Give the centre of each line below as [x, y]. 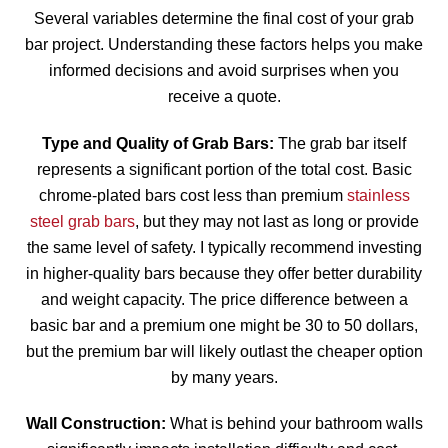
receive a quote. [224, 96]
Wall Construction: [95, 424]
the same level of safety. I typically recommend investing [224, 247]
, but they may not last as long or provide [276, 221]
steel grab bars [82, 221]
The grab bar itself [340, 143]
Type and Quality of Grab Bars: [158, 143]
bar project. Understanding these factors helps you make [224, 44]
